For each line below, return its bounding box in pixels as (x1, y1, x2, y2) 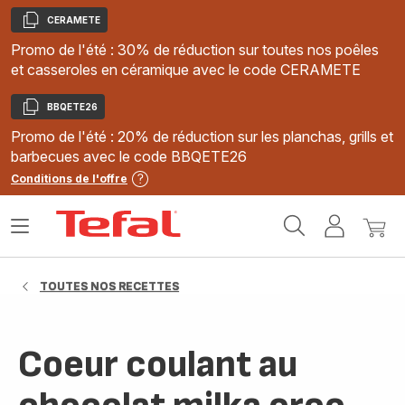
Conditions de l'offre (11, 172, 127, 185)
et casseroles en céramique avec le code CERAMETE (11, 61, 361, 79)
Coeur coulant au (18, 342, 297, 388)
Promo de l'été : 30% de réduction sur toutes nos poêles (11, 41, 379, 59)
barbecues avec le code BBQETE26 (11, 147, 247, 165)
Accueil (185, 210, 233, 226)
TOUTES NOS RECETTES (40, 279, 179, 293)
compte (350, 243, 398, 259)
